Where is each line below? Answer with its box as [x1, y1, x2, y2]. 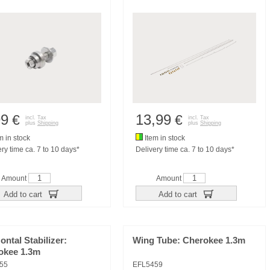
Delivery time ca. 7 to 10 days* [136, 145, 234, 154]
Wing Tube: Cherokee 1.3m [133, 236, 245, 245]
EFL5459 [133, 260, 163, 269]
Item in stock [143, 134, 185, 142]
